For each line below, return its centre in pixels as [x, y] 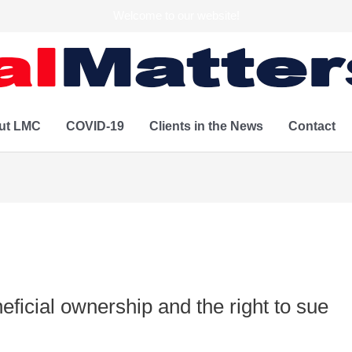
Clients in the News [206, 126]
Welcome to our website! [176, 15]
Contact [312, 126]
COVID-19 [95, 126]
